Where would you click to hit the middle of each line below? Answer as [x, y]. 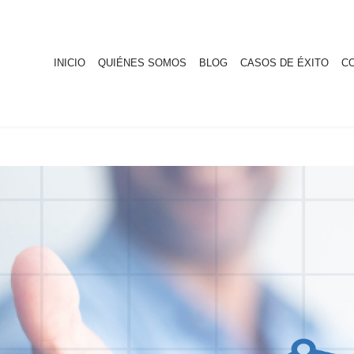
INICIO [70, 63]
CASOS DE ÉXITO [284, 63]
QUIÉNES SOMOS [142, 63]
